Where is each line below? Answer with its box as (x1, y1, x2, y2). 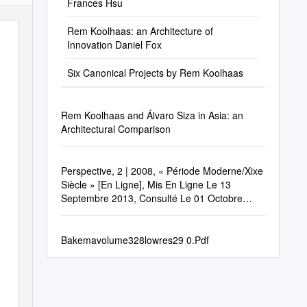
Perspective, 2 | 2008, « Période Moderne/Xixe (60, 164, 263, 177)
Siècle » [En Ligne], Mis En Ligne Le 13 (60, 177, 231, 191)
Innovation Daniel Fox (66, 38, 162, 51)
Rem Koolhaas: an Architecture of (66, 24, 213, 38)
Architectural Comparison (60, 122, 171, 136)
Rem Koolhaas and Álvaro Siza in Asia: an (60, 108, 243, 122)
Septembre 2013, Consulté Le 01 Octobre (60, 191, 243, 205)
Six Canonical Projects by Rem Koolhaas (66, 66, 243, 79)
